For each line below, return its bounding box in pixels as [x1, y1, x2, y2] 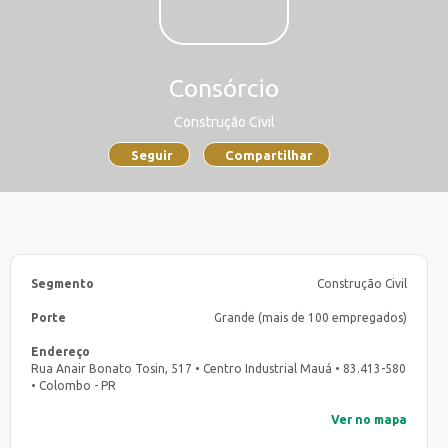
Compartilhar [225, 147, 314, 162]
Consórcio [169, 74, 279, 102]
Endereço [31, 345, 90, 359]
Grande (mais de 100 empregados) [214, 311, 407, 325]
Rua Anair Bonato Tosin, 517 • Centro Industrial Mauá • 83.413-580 [31, 362, 406, 376]
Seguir [130, 147, 173, 162]
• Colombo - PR [31, 379, 116, 393]
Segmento [31, 277, 94, 291]
